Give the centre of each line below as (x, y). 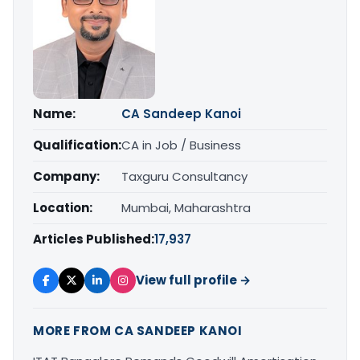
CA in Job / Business (181, 145)
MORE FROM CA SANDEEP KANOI (138, 330)
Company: (66, 176)
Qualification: (77, 145)
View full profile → (193, 280)
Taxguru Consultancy (184, 176)
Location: (63, 207)
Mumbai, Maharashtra (186, 207)
